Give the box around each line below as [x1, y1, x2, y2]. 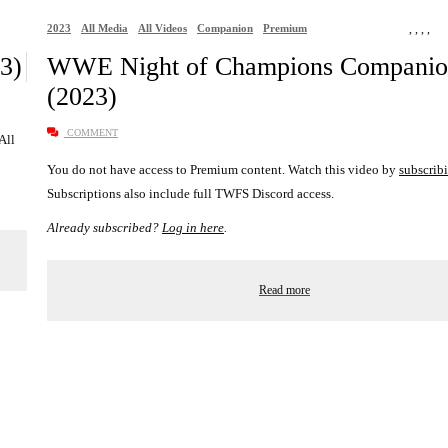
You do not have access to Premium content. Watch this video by [47, 161, 399, 177]
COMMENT [64, 126, 118, 138]
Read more [259, 282, 310, 297]
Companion [197, 21, 253, 34]
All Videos [138, 21, 187, 34]
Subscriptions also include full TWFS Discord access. [47, 185, 334, 201]
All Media [81, 21, 128, 34]
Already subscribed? [47, 219, 162, 235]
